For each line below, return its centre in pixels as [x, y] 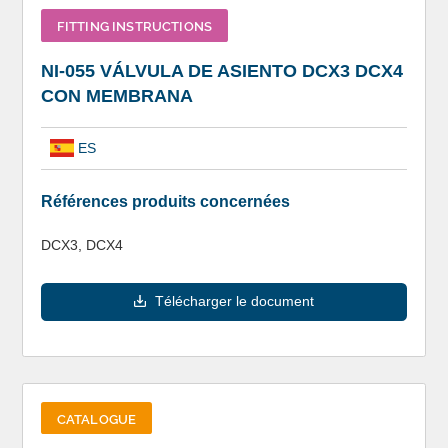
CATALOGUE [96, 417]
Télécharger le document [234, 301]
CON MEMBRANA [116, 96]
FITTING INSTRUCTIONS [134, 25]
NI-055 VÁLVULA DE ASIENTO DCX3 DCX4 [221, 71]
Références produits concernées [165, 201]
